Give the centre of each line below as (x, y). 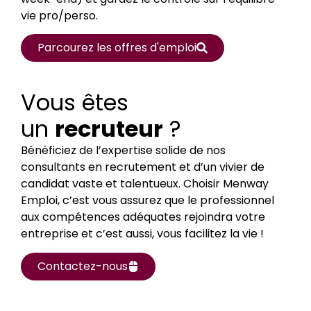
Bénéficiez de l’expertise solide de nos (123, 151)
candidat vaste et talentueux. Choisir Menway (145, 184)
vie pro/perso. (59, 15)
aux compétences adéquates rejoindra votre (143, 217)
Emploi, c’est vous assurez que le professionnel (148, 201)
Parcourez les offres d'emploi (117, 48)
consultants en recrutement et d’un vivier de (143, 167)
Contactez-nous (83, 266)
